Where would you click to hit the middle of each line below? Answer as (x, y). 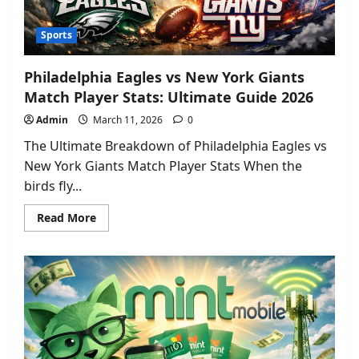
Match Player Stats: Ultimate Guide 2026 (169, 97)
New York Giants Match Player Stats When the (163, 165)
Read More (67, 217)
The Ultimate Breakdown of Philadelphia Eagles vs (175, 145)
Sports (56, 34)
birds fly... (53, 186)
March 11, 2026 (128, 119)
